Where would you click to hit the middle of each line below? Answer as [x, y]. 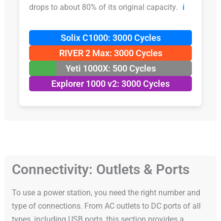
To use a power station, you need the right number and [106, 192]
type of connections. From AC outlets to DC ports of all [106, 206]
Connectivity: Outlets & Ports [100, 169]
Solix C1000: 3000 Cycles [110, 37]
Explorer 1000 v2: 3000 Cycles [110, 83]
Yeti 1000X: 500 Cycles [110, 68]
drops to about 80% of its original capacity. [103, 7]
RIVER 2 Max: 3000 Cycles [110, 53]
